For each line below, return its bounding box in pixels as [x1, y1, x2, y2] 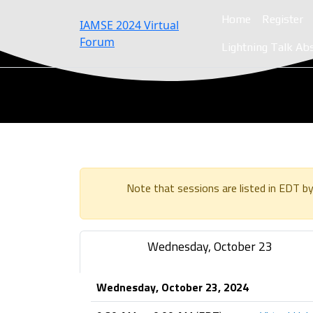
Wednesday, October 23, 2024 [96, 279, 249, 296]
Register [262, 13, 303, 26]
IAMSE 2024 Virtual [80, 17, 179, 33]
